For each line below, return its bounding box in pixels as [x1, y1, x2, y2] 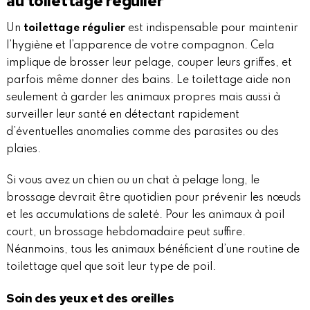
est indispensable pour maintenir [125, 23, 298, 35]
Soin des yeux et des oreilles [6, 290, 174, 307]
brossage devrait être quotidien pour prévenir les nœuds [6, 192, 301, 204]
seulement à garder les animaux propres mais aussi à [6, 92, 280, 104]
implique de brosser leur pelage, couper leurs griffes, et [6, 57, 292, 69]
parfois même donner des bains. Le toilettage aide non [6, 75, 291, 86]
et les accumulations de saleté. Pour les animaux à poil [6, 210, 284, 221]
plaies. [6, 144, 41, 156]
